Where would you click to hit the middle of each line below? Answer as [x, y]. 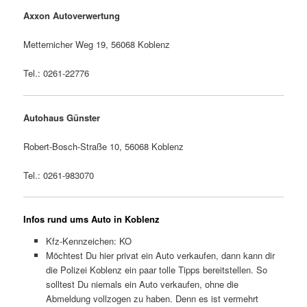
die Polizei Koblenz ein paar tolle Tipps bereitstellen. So [156, 269]
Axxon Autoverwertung [72, 16]
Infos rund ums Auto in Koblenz [92, 219]
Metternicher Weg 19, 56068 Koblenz [97, 45]
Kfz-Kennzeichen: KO [88, 241]
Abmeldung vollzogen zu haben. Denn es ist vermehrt [152, 298]
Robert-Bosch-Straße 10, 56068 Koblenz [104, 146]
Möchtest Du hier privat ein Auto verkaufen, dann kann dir [160, 255]
